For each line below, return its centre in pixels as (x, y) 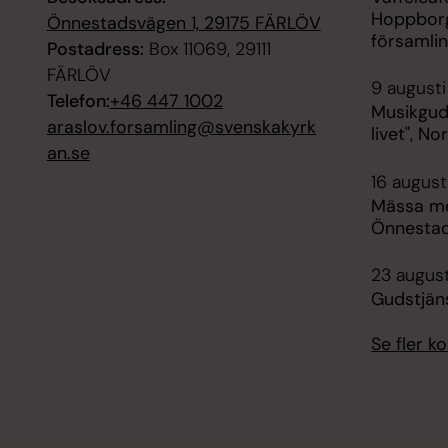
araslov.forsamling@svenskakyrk (181, 126)
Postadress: (95, 48)
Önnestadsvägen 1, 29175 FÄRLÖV (183, 22)
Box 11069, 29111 (207, 48)
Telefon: (78, 100)
